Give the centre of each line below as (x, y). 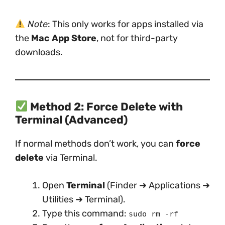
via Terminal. (71, 158)
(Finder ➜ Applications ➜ (157, 185)
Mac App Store (64, 38)
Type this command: (85, 213)
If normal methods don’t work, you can (95, 144)
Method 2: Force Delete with (107, 107)
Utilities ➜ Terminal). (84, 199)
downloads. (39, 52)
